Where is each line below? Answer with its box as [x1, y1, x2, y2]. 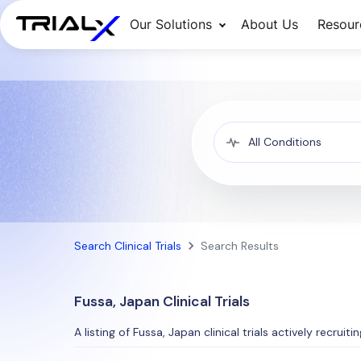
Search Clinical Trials [74, 238, 181, 253]
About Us [240, 16, 298, 32]
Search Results [201, 238, 279, 253]
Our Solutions [129, 16, 212, 32]
